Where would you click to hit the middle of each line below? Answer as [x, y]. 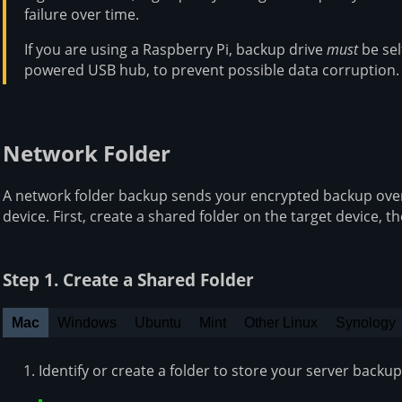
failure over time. [82, 14]
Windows [87, 323]
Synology [366, 323]
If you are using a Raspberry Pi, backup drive [175, 49]
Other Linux [281, 323]
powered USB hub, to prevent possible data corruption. [212, 70]
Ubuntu [158, 323]
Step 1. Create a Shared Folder [128, 280]
